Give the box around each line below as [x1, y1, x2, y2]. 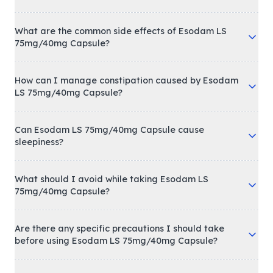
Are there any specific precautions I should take [15, 222, 224, 234]
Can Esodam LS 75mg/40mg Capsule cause [15, 124, 204, 135]
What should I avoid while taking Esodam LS [15, 173, 208, 185]
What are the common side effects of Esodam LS [15, 25, 227, 37]
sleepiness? [15, 136, 63, 147]
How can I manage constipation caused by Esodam [15, 74, 238, 86]
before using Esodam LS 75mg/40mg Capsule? [15, 235, 218, 246]
